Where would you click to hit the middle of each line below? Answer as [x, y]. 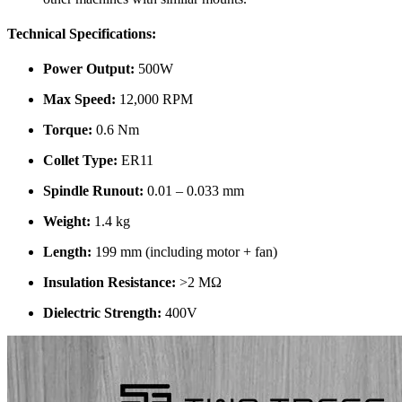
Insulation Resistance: [109, 283]
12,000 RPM [154, 100]
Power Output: [89, 69]
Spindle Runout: [93, 191]
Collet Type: [80, 161]
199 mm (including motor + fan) [184, 252]
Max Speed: [79, 100]
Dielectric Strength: [102, 313]
